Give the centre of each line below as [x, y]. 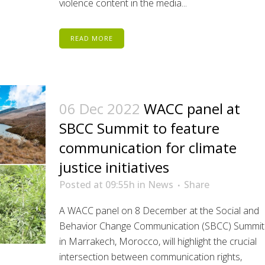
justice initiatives [114, 167]
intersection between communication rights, [150, 257]
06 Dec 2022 [99, 109]
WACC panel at [192, 109]
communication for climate [148, 148]
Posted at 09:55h [97, 185]
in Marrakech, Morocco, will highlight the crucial [158, 241]
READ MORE [91, 38]
